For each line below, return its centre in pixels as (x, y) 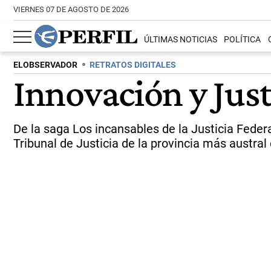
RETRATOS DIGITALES (133, 65)
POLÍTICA (243, 40)
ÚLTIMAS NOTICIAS (181, 40)
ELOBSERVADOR (45, 65)
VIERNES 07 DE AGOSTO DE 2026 (71, 9)
